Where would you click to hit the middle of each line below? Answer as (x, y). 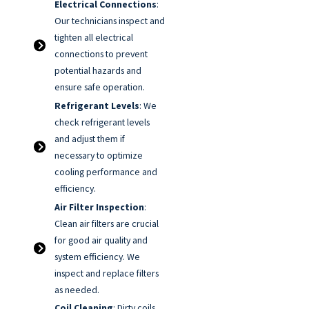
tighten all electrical (94, 38)
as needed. (77, 289)
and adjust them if (90, 138)
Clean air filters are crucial (107, 223)
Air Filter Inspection (100, 207)
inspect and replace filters (107, 273)
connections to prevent (101, 54)
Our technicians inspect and (110, 21)
